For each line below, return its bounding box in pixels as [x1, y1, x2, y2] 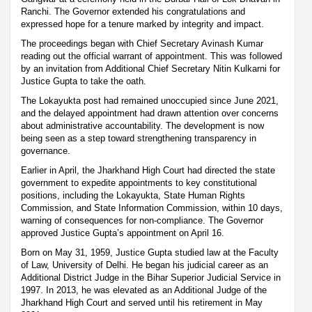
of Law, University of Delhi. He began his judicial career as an [21, 259, 268, 270]
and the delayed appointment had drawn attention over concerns [21, 107, 279, 118]
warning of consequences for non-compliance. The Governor [21, 214, 263, 226]
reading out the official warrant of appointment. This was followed [21, 50, 282, 61]
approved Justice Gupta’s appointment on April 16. [21, 227, 224, 238]
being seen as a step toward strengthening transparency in [21, 132, 256, 143]
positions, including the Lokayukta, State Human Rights [21, 189, 245, 201]
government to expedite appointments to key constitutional [21, 177, 257, 188]
